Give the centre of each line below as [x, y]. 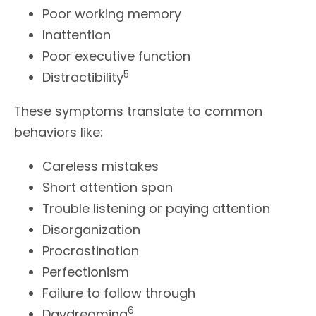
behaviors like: [59, 133]
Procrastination [91, 251]
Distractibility [83, 78]
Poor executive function [116, 56]
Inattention [77, 35]
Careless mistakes [101, 166]
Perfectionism [86, 272]
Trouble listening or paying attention [156, 209]
